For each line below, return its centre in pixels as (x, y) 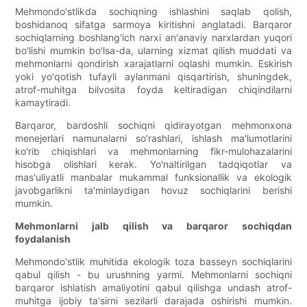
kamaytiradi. (43, 103)
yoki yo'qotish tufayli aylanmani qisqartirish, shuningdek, (153, 77)
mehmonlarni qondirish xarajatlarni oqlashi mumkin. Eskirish (153, 64)
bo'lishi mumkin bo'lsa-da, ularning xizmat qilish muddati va (153, 51)
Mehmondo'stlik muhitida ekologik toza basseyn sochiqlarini (153, 262)
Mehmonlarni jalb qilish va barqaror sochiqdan (153, 226)
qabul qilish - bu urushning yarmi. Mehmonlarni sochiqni (153, 275)
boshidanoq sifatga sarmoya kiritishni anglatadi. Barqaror (153, 25)
